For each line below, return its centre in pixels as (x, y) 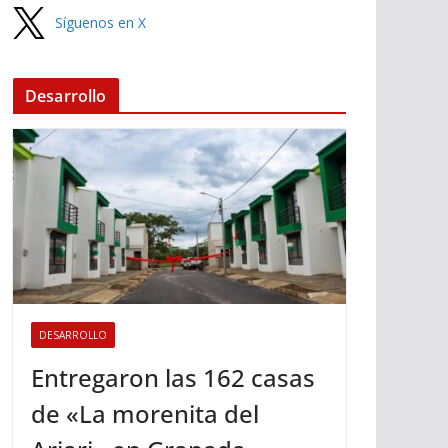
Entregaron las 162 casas (173, 377)
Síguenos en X (100, 23)
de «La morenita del (145, 413)
